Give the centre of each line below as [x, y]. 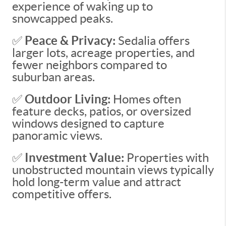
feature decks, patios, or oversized [102, 111]
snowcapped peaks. [63, 18]
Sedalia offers [153, 41]
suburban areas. [53, 77]
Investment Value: [74, 158]
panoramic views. [57, 135]
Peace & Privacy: [70, 41]
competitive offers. [62, 194]
